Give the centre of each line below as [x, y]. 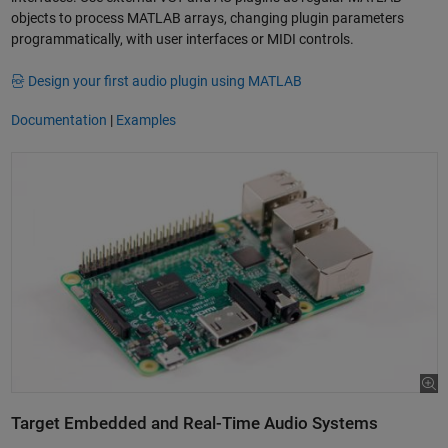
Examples [145, 119]
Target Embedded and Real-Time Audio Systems [194, 423]
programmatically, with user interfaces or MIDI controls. [182, 39]
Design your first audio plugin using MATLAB [165, 81]
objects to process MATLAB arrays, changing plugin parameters [207, 18]
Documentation [58, 119]
